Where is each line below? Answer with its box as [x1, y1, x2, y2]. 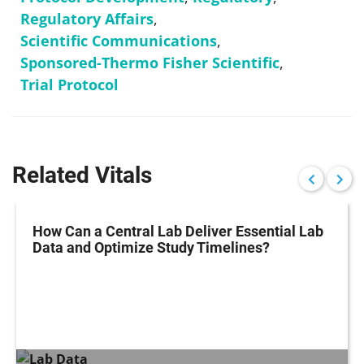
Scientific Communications [20, 31, 217, 51]
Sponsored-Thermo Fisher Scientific [20, 53, 279, 73]
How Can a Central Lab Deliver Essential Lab [32, 223, 323, 240]
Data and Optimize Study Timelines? [32, 239, 270, 257]
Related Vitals [12, 162, 152, 189]
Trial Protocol [20, 75, 119, 95]
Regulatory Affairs [20, 9, 154, 29]
